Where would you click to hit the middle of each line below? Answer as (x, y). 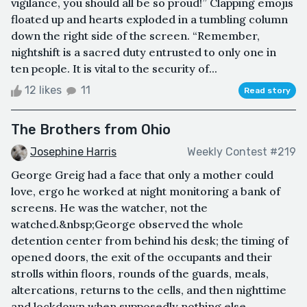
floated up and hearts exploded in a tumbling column (149, 19)
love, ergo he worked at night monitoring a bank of (146, 191)
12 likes (43, 90)
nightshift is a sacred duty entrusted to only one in (144, 52)
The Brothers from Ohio (91, 129)
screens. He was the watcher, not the (109, 207)
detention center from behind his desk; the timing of (150, 240)
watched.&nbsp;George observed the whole (127, 224)
